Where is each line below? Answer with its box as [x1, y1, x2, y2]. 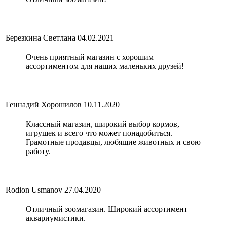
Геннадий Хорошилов [6, 100, 82, 109]
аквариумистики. [26, 214, 86, 223]
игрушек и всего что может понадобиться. [26, 129, 172, 138]
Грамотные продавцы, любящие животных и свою [26, 138, 201, 147]
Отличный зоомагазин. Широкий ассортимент [26, 205, 187, 214]
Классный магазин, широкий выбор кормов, [26, 120, 179, 129]
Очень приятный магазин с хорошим [26, 53, 154, 62]
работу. [26, 147, 50, 156]
